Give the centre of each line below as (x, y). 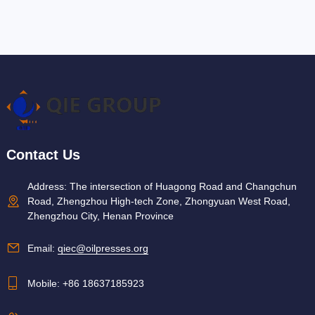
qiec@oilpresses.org (103, 248)
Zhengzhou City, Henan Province (100, 216)
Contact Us (43, 155)
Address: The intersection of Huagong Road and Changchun (162, 187)
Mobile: (45, 283)
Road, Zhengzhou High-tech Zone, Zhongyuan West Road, (159, 201)
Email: (42, 248)
